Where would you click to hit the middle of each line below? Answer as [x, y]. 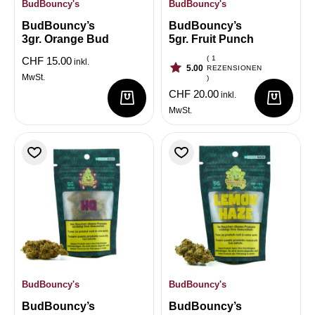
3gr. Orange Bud [65, 39]
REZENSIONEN [234, 67]
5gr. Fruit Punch [211, 39]
